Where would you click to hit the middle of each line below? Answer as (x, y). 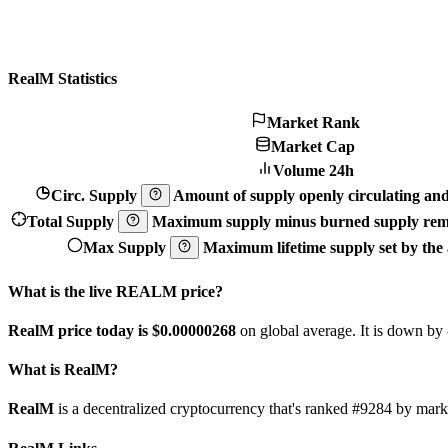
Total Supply (73, 221)
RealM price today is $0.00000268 (124, 330)
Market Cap (313, 147)
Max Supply (126, 247)
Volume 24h (313, 171)
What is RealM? (63, 370)
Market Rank (313, 123)
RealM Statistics (62, 79)
